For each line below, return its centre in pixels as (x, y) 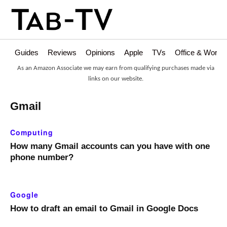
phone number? (42, 158)
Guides (27, 53)
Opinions (100, 53)
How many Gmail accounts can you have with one (110, 146)
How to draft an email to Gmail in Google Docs (104, 209)
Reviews (62, 53)
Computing (32, 133)
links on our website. (116, 79)
